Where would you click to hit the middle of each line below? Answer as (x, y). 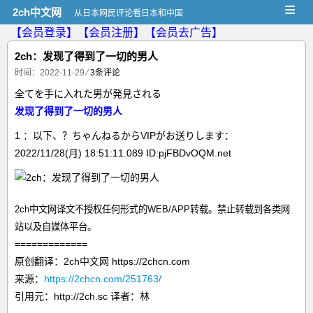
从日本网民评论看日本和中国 (129, 13)
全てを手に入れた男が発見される (88, 94)
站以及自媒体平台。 (56, 227)
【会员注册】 (111, 32)
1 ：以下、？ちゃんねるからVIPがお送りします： (124, 136)
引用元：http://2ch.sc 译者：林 (82, 296)
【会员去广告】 (184, 32)
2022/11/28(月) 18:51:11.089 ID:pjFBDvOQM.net (123, 153)
